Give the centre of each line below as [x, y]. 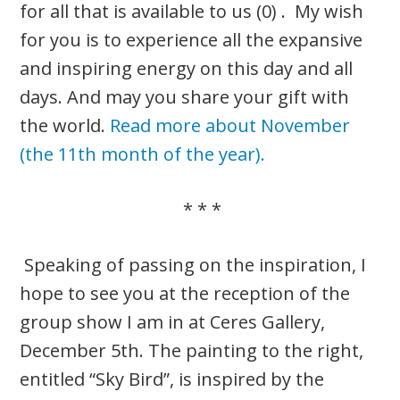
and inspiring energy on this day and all [187, 68]
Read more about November [230, 125]
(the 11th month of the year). [143, 154]
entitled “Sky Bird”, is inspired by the [172, 379]
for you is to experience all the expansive [192, 39]
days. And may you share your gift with [185, 96]
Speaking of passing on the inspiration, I [193, 264]
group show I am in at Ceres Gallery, [173, 321]
